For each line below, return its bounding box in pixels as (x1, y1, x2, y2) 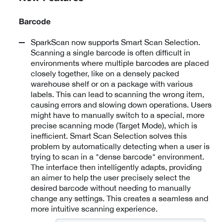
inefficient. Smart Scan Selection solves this (31, 131, 187, 141)
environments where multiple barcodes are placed (31, 58, 209, 68)
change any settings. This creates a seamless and (31, 194, 208, 203)
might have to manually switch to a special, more (31, 111, 205, 120)
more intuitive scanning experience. (31, 204, 158, 214)
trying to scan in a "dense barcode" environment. (31, 152, 204, 162)
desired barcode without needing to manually (31, 183, 191, 193)
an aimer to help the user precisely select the (31, 173, 190, 182)
